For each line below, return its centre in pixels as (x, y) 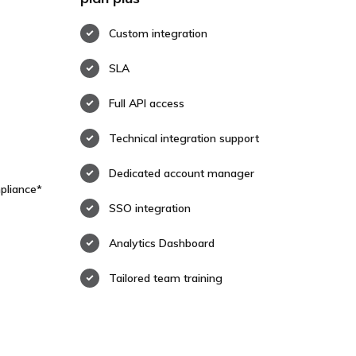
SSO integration (149, 208)
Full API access (146, 103)
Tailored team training (165, 278)
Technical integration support (184, 138)
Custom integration (158, 33)
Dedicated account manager (181, 173)
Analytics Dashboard (161, 243)
